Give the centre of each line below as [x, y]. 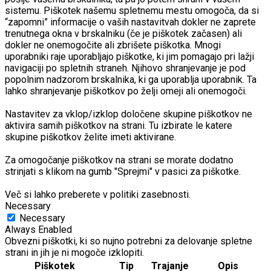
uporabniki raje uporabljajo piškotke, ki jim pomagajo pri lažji [129, 57]
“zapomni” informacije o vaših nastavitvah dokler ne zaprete [130, 22]
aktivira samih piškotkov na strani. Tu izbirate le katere [119, 126]
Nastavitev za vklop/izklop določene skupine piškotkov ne [129, 114]
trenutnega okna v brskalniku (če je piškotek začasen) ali [123, 34]
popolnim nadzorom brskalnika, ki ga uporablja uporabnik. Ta [131, 80]
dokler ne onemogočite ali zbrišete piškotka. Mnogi [113, 45]
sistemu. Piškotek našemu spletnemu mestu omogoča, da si [132, 11]
